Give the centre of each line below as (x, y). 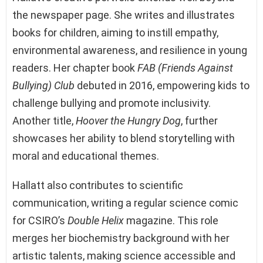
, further (199, 120)
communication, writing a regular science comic (125, 203)
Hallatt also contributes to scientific (98, 185)
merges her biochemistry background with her (121, 238)
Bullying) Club (43, 85)
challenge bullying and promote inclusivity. (112, 103)
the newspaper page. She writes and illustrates (124, 15)
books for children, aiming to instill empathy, (115, 32)
